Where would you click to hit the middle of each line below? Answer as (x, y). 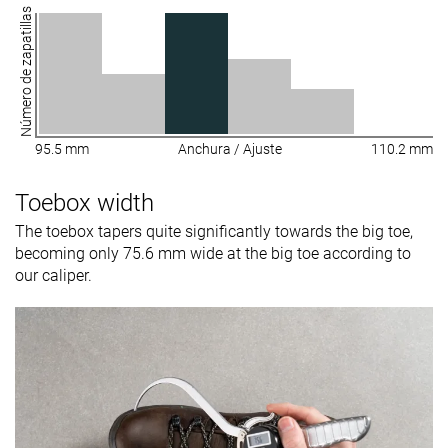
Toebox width (84, 203)
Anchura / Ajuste (230, 149)
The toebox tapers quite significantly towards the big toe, (214, 232)
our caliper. (55, 276)
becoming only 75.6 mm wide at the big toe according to (213, 254)
